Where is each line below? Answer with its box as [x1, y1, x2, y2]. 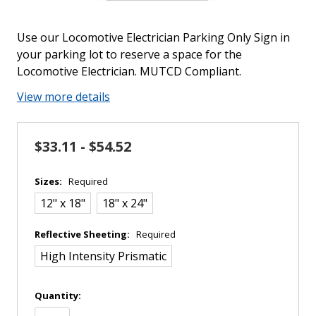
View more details [17, 88, 110, 104]
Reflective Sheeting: [35, 227, 132, 241]
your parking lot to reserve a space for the [17, 46, 242, 62]
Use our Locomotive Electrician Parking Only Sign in [17, 29, 290, 45]
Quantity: [35, 288, 81, 302]
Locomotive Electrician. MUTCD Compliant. [17, 63, 241, 79]
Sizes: [35, 174, 64, 188]
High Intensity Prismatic [40, 248, 166, 264]
